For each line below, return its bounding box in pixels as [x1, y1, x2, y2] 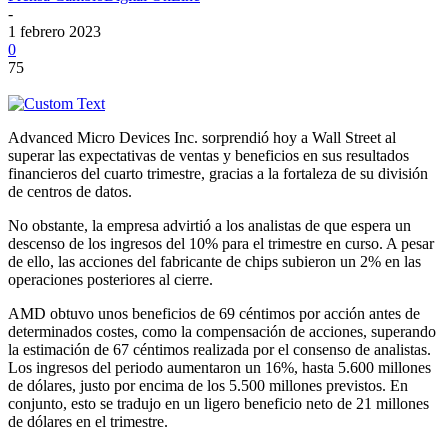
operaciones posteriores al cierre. [8, 270, 213, 288]
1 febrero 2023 [8, 22, 101, 40]
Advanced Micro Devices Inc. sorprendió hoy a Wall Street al [8, 128, 396, 146]
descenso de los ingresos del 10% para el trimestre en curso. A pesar [8, 234, 434, 252]
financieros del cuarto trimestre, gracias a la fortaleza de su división [8, 164, 428, 182]
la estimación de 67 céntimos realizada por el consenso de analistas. [8, 340, 431, 358]
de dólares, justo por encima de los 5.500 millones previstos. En [8, 376, 408, 394]
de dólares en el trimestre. [8, 412, 168, 430]
